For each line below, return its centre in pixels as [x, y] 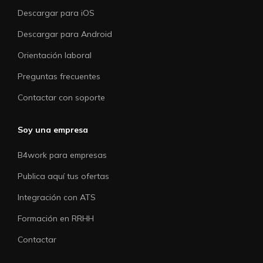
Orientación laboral [55, 55]
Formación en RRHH [56, 218]
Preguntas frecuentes [59, 76]
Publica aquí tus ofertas [63, 176]
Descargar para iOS [56, 13]
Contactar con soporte [61, 97]
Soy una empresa [53, 129]
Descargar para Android [65, 34]
